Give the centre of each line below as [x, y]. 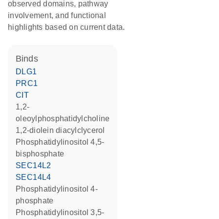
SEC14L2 [36, 165]
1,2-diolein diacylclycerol [64, 130]
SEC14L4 [36, 177]
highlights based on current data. [66, 27]
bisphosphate [40, 154]
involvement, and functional [57, 15]
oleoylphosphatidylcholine [63, 119]
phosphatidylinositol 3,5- [19, 212]
